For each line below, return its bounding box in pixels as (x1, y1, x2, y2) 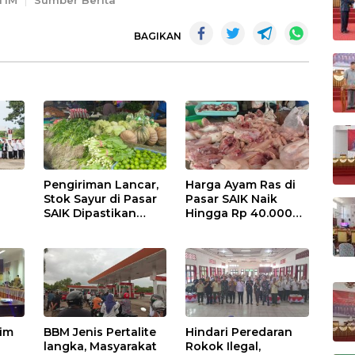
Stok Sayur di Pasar (44, 191, 158, 206)
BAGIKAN (134, 29, 181, 42)
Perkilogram (185, 219, 258, 235)
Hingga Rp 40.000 (185, 205, 293, 220)
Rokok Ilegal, (185, 338, 261, 353)
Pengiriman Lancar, (44, 177, 159, 192)
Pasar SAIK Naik (185, 191, 278, 206)
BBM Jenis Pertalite (44, 324, 157, 339)
